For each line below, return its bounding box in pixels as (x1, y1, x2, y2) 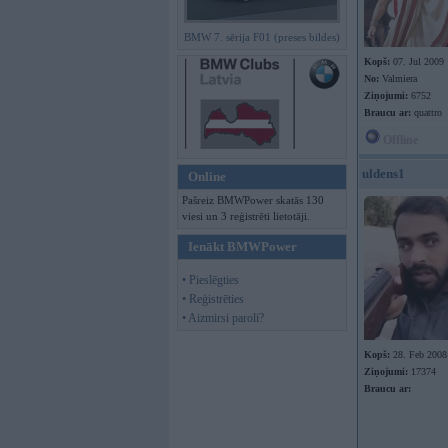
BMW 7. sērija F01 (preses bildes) (184, 31, 340, 43)
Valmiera (379, 73, 417, 84)
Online (188, 169, 226, 184)
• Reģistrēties (182, 292, 244, 306)
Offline (380, 133, 418, 147)
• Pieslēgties (182, 273, 239, 287)
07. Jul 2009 (390, 56, 444, 67)
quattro (411, 107, 442, 118)
